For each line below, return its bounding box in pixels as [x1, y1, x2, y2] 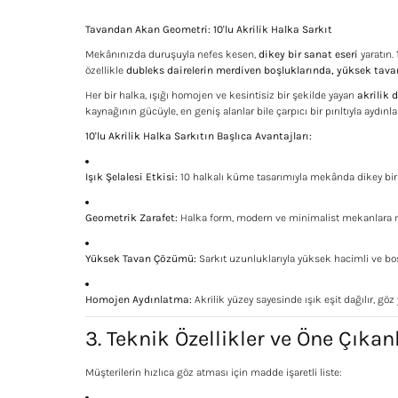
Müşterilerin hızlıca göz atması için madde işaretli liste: [85, 366, 342, 378]
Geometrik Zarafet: [85, 211, 178, 224]
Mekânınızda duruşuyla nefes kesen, [85, 48, 259, 60]
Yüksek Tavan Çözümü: [85, 252, 196, 265]
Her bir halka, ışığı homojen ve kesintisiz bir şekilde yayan [85, 89, 357, 101]
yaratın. [358, 48, 396, 60]
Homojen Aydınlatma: [85, 293, 192, 306]
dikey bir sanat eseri [259, 48, 358, 60]
